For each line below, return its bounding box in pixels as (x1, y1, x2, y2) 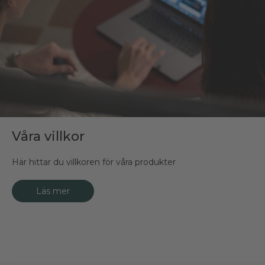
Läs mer (36, 185, 70, 196)
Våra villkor (12, 128, 85, 144)
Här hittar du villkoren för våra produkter (12, 156, 176, 167)
